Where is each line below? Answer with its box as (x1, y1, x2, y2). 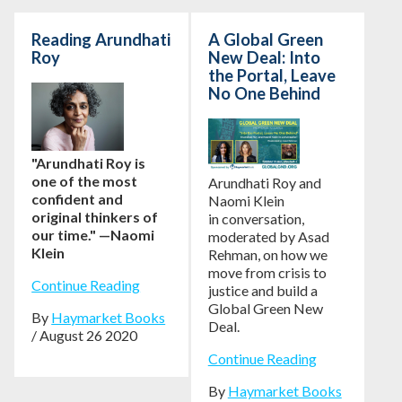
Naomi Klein (207, 191, 284, 209)
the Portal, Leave (207, 65, 336, 85)
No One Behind (207, 83, 320, 103)
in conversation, (207, 209, 304, 227)
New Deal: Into (207, 47, 320, 67)
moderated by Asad (207, 227, 329, 245)
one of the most (31, 172, 138, 190)
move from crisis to (207, 263, 327, 281)
